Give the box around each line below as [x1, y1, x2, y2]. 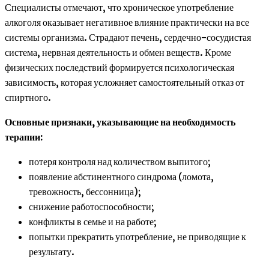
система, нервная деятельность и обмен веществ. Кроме [5, 46, 231, 58]
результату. [29, 245, 74, 258]
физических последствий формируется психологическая [5, 61, 234, 73]
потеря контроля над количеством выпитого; [29, 155, 211, 168]
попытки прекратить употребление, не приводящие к [29, 230, 246, 243]
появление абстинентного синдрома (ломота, [29, 170, 214, 183]
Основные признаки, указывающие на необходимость [5, 115, 235, 128]
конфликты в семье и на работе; [29, 215, 157, 228]
